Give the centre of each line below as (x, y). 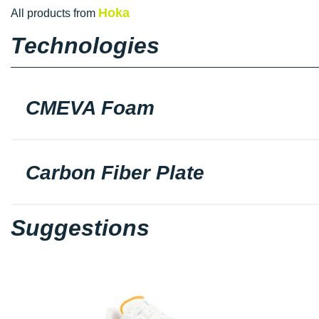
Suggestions (80, 228)
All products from (54, 13)
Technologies (85, 45)
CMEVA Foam (90, 108)
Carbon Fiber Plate (115, 172)
